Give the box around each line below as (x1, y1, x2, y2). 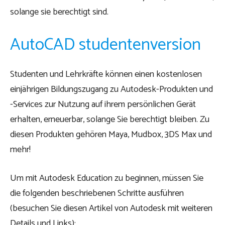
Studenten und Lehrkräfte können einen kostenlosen (10, 67, 202, 82)
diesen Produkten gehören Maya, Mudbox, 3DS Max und (10, 127, 212, 142)
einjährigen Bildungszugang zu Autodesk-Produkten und (10, 82, 213, 97)
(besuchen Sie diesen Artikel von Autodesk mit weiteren (10, 201, 212, 216)
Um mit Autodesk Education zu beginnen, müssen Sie (10, 171, 203, 186)
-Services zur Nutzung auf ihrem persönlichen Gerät (10, 97, 196, 112)
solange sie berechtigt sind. (10, 5, 108, 20)
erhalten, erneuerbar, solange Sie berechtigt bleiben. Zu (10, 112, 209, 127)
